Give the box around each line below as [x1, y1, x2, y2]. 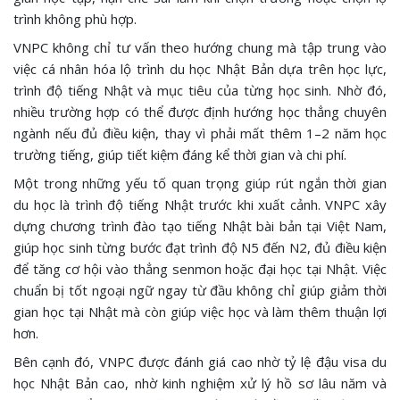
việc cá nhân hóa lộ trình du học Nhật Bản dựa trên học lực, [13, 59, 387, 78]
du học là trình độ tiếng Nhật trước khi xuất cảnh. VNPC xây [13, 195, 387, 213]
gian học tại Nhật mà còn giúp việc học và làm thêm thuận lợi [13, 302, 387, 321]
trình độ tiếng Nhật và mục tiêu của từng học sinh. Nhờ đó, [13, 80, 387, 99]
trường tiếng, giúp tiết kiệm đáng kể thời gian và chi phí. [13, 145, 346, 163]
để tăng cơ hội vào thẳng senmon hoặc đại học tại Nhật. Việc [13, 259, 387, 278]
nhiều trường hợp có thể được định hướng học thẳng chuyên [13, 102, 387, 121]
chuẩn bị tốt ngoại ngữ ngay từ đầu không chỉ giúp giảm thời [13, 280, 387, 299]
